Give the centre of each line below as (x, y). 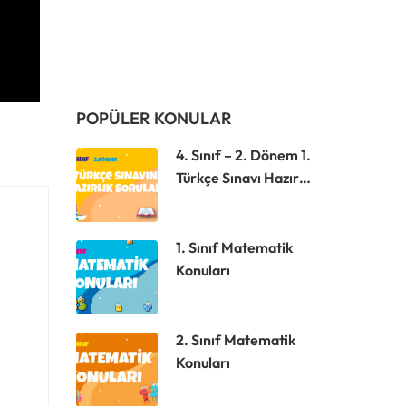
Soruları (201, 200)
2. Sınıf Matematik (235, 340)
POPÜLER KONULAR (154, 118)
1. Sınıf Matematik (234, 247)
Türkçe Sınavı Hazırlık (244, 178)
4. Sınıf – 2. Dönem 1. (243, 155)
